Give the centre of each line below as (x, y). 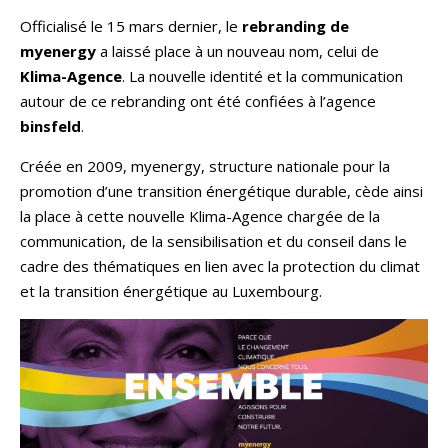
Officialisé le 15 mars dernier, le (131, 25)
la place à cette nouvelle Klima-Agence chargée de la (200, 215)
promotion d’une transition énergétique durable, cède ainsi (221, 190)
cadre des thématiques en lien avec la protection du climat (220, 265)
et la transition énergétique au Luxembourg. (171, 290)
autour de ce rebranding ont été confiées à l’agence (198, 100)
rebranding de (295, 25)
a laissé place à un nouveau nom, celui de (237, 50)
